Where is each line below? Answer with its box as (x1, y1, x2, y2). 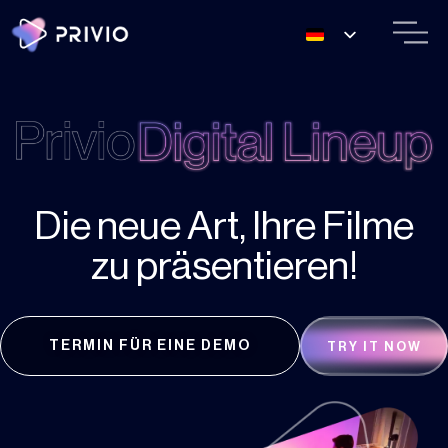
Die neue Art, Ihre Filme (34, 206, 414, 247)
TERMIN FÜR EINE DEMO (49, 339, 251, 354)
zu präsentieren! (90, 246, 358, 287)
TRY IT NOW (326, 340, 422, 354)
